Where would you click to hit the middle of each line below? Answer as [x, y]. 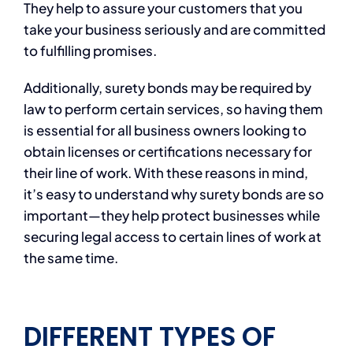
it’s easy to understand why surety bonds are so [173, 193]
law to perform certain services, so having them [173, 108]
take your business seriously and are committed [174, 29]
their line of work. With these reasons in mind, [165, 172]
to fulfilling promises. [91, 50]
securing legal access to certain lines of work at [172, 236]
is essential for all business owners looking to [165, 130]
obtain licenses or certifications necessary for [167, 151]
